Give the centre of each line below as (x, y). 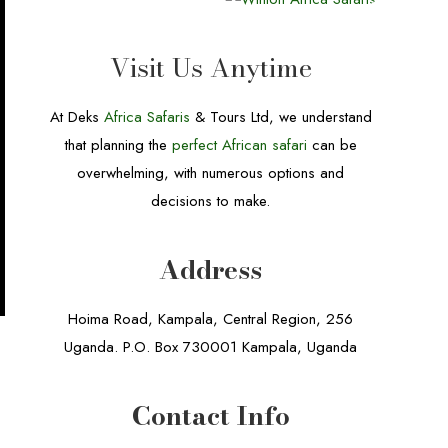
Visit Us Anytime (210, 67)
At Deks (76, 117)
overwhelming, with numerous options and (210, 173)
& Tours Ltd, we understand (280, 117)
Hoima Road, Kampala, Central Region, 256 (210, 319)
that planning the (118, 145)
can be (331, 145)
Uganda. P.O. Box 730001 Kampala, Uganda (210, 347)
